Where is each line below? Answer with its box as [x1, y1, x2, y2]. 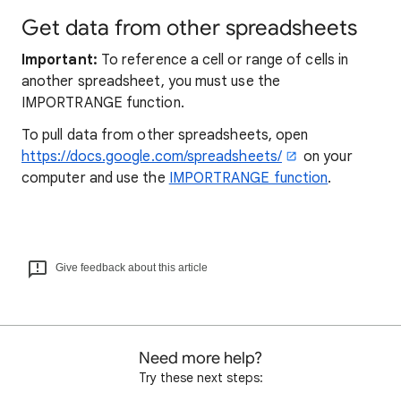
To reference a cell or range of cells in [97, 51, 349, 69]
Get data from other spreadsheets [21, 14, 357, 41]
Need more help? [139, 348, 262, 368]
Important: [21, 51, 98, 69]
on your [299, 148, 353, 166]
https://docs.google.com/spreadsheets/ [21, 148, 282, 166]
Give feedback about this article [55, 261, 208, 274]
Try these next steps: [138, 370, 263, 386]
